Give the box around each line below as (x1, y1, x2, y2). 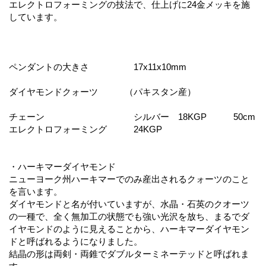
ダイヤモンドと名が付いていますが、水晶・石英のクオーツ (9, 198, 249, 209)
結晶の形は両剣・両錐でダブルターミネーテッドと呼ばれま (9, 248, 249, 259)
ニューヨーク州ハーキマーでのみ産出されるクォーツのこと (9, 173, 249, 184)
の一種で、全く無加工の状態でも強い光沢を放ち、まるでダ (9, 211, 249, 221)
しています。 (9, 11, 62, 22)
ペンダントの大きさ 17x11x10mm (9, 61, 186, 72)
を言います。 (9, 186, 62, 197)
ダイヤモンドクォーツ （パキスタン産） (9, 86, 196, 97)
